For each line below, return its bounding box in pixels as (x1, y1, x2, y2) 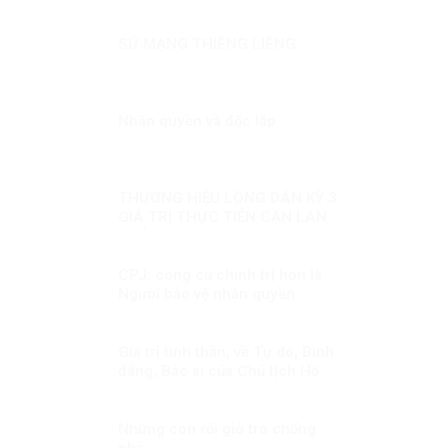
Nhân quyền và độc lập (117, 111, 276, 130)
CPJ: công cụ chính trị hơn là (117, 265, 322, 284)
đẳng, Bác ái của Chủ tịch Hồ (117, 361, 319, 380)
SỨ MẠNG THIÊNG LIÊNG (117, 34, 296, 53)
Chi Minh (117, 380, 181, 399)
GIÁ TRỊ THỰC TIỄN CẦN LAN (117, 207, 327, 226)
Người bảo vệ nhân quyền (117, 284, 295, 303)
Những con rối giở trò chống (117, 419, 316, 438)
